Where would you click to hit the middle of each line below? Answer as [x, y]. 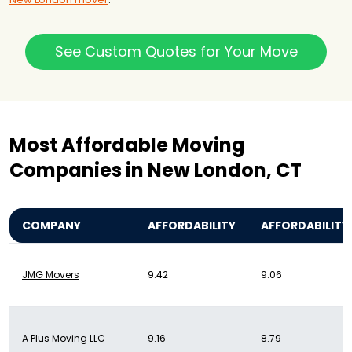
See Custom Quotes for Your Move [176, 52]
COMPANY [51, 226]
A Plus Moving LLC [64, 339]
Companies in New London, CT [156, 170]
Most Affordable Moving [127, 145]
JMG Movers [51, 275]
